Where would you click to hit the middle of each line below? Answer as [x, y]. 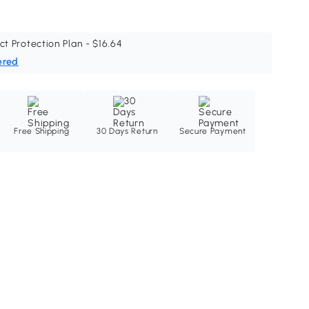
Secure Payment [212, 131]
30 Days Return [127, 131]
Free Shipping [42, 131]
